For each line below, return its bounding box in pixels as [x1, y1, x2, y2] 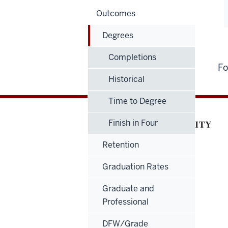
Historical [108, 73, 145, 84]
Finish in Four [108, 117, 158, 128]
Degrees [102, 30, 133, 41]
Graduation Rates [102, 161, 168, 172]
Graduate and [102, 183, 154, 194]
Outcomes [96, 8, 135, 19]
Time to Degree [108, 95, 166, 106]
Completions [108, 51, 156, 63]
